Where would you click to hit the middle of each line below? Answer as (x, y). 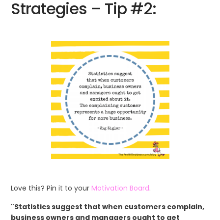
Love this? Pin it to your (51, 188)
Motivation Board (121, 188)
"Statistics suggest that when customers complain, (108, 206)
